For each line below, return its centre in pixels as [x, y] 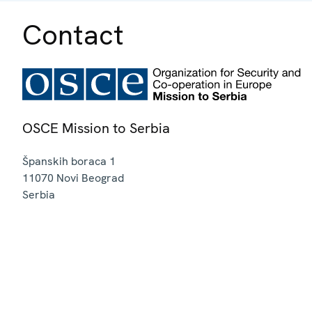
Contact [73, 34]
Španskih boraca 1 [69, 161]
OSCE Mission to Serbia [96, 128]
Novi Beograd [90, 178]
